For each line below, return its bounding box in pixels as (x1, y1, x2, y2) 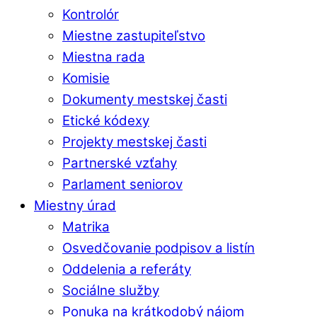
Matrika (62, 219, 110, 236)
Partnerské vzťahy (62, 155, 177, 172)
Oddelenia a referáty (62, 261, 191, 278)
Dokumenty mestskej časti (62, 91, 227, 108)
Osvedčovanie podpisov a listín (62, 240, 255, 257)
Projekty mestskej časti (62, 134, 207, 151)
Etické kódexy (62, 113, 149, 129)
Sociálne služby (62, 282, 159, 299)
